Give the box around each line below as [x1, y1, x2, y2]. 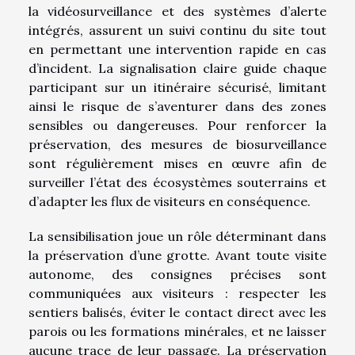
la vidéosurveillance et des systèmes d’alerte [29, 3, 326, 20]
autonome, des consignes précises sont [29, 266, 326, 283]
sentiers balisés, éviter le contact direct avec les [29, 304, 326, 321]
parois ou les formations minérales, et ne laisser [29, 323, 326, 340]
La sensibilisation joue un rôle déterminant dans [29, 228, 326, 245]
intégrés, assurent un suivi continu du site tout [29, 22, 326, 39]
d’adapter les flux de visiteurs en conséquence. [29, 193, 311, 210]
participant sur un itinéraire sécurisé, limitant [29, 79, 326, 96]
